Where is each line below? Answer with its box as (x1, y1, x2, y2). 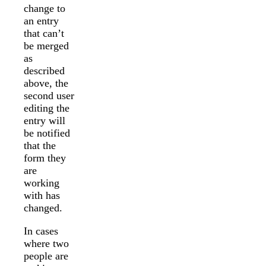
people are (24, 250, 68, 262)
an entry (24, 15, 59, 27)
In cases (24, 225, 58, 237)
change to (24, 2, 65, 15)
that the (24, 140, 56, 152)
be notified (24, 127, 70, 140)
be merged (24, 40, 69, 52)
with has (24, 189, 60, 202)
